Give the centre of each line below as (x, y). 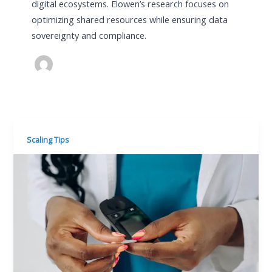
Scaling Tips (48, 140)
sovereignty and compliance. (89, 36)
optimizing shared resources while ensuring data (129, 20)
